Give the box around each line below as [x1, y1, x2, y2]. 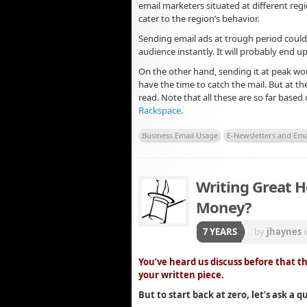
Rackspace [138, 103, 181, 116]
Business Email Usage [142, 130, 218, 140]
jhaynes [267, 225, 302, 238]
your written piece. [138, 269, 224, 282]
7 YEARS [203, 225, 237, 238]
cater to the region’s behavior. [138, 12, 259, 25]
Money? [196, 196, 251, 217]
